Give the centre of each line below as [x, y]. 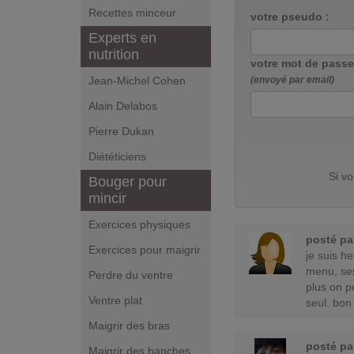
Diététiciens [117, 156]
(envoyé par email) [292, 80]
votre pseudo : [290, 17]
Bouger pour [128, 182]
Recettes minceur [132, 13]
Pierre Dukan [121, 131]
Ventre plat [115, 300]
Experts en [122, 38]
